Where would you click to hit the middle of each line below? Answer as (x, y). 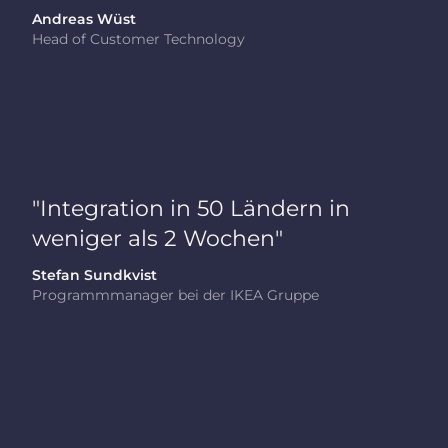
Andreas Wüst (84, 18)
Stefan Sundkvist (95, 274)
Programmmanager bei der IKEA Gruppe (176, 294)
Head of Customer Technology (139, 38)
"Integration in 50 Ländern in (191, 207)
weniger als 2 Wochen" (158, 237)
